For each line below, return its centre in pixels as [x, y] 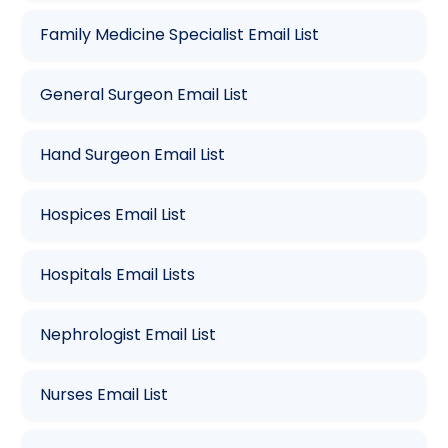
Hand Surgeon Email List [133, 154]
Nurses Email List [104, 394]
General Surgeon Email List [144, 94]
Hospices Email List [113, 214]
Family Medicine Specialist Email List [180, 34]
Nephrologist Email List [128, 334]
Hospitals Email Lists [118, 274]
